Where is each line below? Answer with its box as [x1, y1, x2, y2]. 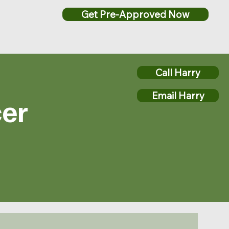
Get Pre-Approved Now [81, 8, 190, 20]
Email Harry [151, 89, 204, 102]
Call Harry [155, 66, 200, 79]
